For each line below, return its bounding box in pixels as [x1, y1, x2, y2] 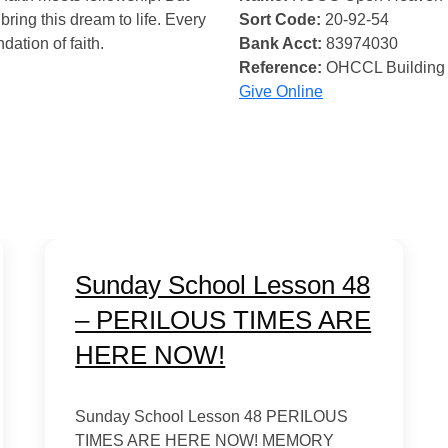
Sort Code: [239, 11, 321, 28]
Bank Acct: [239, 35, 322, 52]
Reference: [239, 59, 322, 76]
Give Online [239, 83, 323, 100]
